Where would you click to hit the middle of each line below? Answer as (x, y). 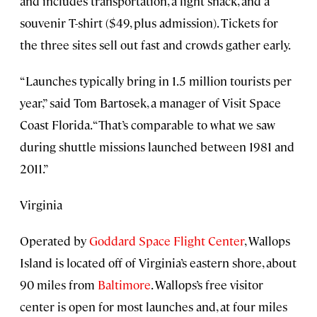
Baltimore (124, 284)
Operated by (54, 240)
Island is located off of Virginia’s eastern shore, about (158, 262)
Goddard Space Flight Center (167, 240)
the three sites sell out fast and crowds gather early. (155, 44)
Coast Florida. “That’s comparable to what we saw (148, 124)
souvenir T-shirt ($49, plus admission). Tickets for (149, 22)
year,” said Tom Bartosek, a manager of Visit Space (150, 102)
